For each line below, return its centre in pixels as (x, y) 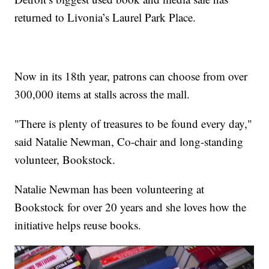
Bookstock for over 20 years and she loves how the (131, 207)
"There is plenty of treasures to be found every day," (134, 123)
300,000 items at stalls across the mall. (102, 94)
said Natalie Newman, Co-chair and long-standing (129, 141)
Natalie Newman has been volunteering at (110, 189)
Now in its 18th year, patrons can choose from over (131, 76)
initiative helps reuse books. (78, 225)
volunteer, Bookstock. (65, 159)
